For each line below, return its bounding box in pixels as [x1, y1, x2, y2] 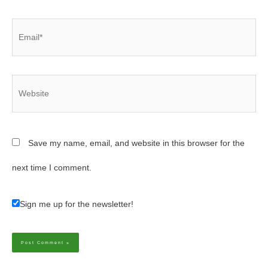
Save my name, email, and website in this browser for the [28, 138, 245, 148]
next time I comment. [12, 163, 92, 172]
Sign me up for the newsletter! [20, 200, 133, 209]
